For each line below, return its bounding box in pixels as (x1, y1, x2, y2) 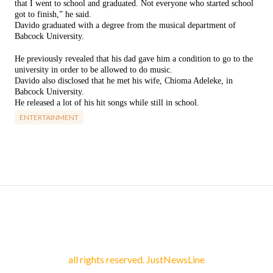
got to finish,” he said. (15, 10, 91, 19)
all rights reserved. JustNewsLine (68, 253, 205, 265)
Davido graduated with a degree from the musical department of (15, 21, 236, 30)
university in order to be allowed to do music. (15, 65, 172, 74)
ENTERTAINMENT (19, 113, 79, 122)
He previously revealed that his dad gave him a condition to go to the (15, 54, 253, 63)
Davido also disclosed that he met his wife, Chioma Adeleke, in (15, 76, 233, 85)
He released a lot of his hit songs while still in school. (15, 98, 199, 107)
